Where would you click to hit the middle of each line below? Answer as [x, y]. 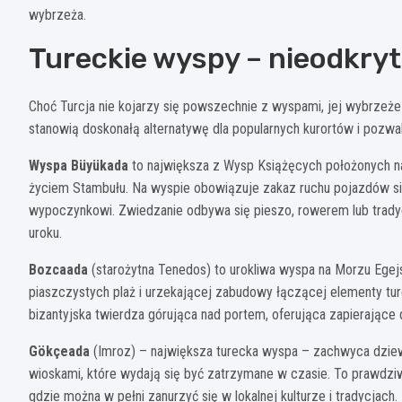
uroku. [45, 232]
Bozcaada [58, 269]
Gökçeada [59, 351]
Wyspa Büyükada [79, 165]
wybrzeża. [57, 14]
